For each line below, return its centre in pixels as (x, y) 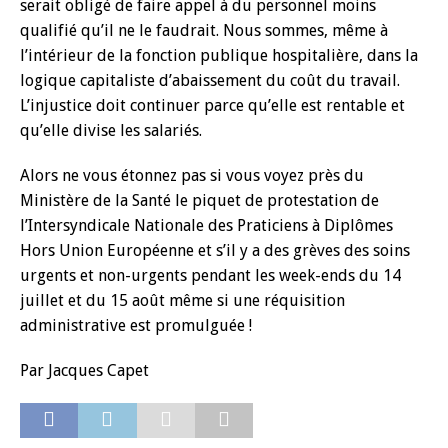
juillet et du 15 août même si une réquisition (182, 300)
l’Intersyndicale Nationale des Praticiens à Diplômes (206, 225)
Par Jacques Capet (84, 370)
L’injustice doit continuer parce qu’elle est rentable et (212, 105)
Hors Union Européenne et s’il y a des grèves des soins (215, 250)
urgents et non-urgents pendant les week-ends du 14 (210, 275)
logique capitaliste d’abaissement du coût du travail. (210, 80)
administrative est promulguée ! (136, 325)
